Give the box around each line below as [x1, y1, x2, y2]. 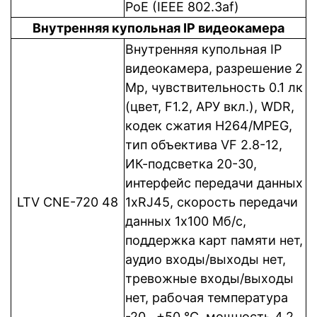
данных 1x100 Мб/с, [125, 214, 246, 229]
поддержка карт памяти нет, [125, 233, 303, 248]
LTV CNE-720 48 [17, 195, 118, 209]
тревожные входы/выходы [125, 271, 294, 286]
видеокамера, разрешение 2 [125, 61, 303, 76]
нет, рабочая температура [125, 290, 288, 305]
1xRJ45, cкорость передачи [125, 195, 298, 209]
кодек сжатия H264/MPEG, [125, 118, 292, 133]
